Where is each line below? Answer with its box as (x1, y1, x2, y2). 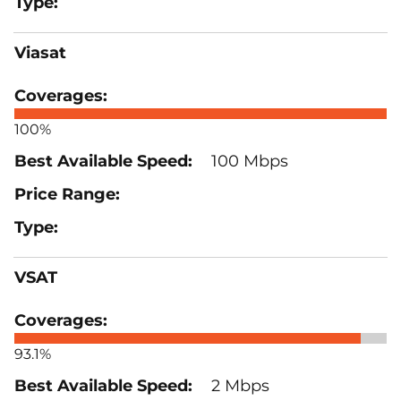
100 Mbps (207, 150, 288, 171)
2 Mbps (207, 375, 269, 396)
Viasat (14, 42, 66, 63)
